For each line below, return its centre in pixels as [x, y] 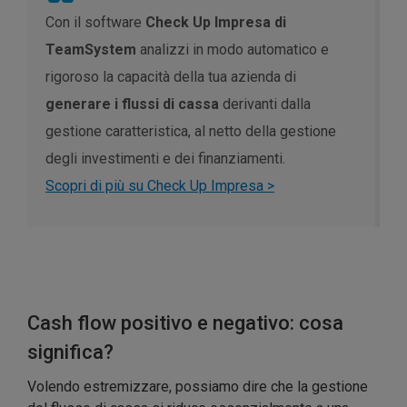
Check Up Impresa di [216, 23]
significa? [70, 352]
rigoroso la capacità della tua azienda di [171, 77]
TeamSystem [91, 50]
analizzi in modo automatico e [233, 50]
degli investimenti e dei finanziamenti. [165, 159]
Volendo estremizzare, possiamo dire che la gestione [198, 387]
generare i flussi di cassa [134, 104]
